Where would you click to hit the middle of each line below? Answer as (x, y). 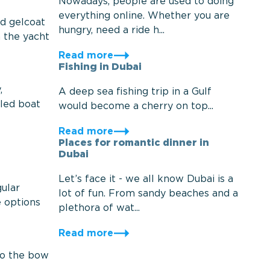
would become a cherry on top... (136, 106)
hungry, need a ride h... (111, 30)
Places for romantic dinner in (133, 143)
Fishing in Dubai (100, 67)
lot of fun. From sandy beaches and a (148, 194)
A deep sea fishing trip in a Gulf (135, 92)
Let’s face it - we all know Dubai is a (146, 179)
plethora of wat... (99, 208)
